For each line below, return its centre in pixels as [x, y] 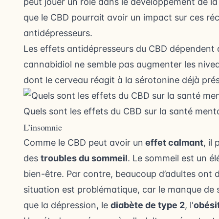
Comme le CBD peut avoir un [83, 143]
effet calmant [173, 143]
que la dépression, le [67, 205]
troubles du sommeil [84, 158]
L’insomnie [43, 127]
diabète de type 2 [148, 205]
